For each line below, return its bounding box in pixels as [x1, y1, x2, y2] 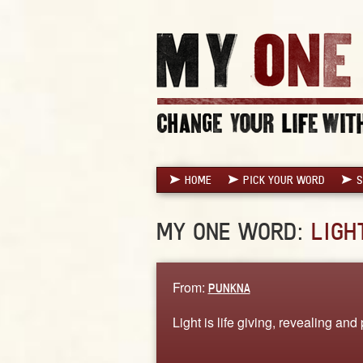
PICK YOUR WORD [242, 173, 325, 186]
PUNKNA [207, 280, 250, 296]
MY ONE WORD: [156, 216, 311, 246]
